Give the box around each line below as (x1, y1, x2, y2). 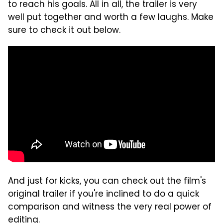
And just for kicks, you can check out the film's (8, 174, 206, 189)
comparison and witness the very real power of (8, 200, 212, 215)
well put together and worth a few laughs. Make (8, 10, 214, 25)
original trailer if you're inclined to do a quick (8, 187, 199, 202)
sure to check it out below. (8, 23, 120, 38)
